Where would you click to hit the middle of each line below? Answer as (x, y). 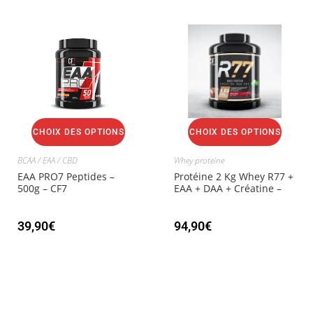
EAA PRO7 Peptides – (66, 176)
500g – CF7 (42, 188)
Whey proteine (199, 160)
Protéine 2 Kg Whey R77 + (234, 176)
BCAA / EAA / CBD (48, 160)
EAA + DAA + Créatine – (228, 188)
